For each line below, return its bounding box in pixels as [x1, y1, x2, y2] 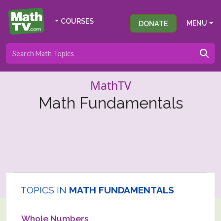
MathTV [90, 77, 131, 93]
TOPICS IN [20, 184, 67, 195]
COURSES [60, 17, 94, 25]
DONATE [139, 19, 169, 28]
